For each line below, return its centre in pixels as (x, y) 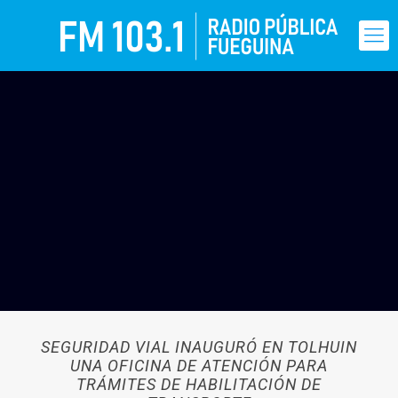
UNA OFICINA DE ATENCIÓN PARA (199, 366)
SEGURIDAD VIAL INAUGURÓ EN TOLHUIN (199, 347)
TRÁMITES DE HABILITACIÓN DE (199, 384)
